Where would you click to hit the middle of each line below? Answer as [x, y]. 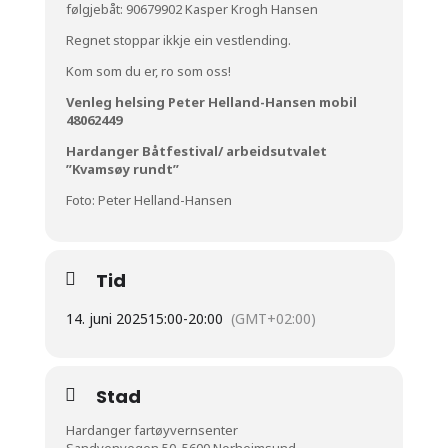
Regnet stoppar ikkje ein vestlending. [178, 39]
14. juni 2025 [106, 318]
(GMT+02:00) [273, 318]
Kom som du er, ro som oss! [148, 70]
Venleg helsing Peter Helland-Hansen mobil [211, 101]
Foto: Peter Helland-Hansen [148, 199]
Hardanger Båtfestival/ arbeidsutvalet [196, 150]
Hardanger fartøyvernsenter [151, 429]
